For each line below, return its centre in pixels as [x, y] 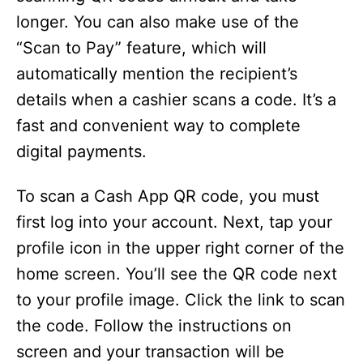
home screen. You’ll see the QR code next [177, 274]
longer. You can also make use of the [158, 22]
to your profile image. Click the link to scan [181, 300]
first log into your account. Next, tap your [174, 222]
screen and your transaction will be [150, 352]
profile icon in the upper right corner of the [180, 248]
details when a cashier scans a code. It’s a [176, 100]
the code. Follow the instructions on [154, 326]
